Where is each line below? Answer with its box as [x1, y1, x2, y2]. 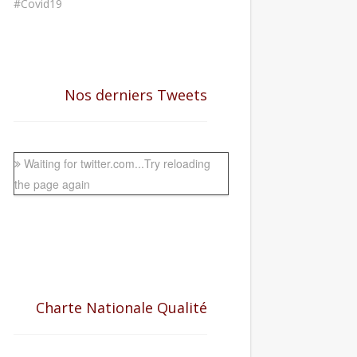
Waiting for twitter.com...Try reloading [24, 155, 211, 171]
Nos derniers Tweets [64, 84, 207, 104]
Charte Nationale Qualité [35, 297, 207, 317]
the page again [14, 175, 91, 192]
